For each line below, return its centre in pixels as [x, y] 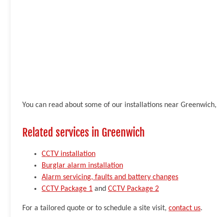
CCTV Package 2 [133, 189]
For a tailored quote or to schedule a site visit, [95, 208]
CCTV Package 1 [67, 189]
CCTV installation [69, 154]
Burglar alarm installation [82, 165]
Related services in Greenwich [84, 132]
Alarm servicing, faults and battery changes [110, 177]
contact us [185, 208]
